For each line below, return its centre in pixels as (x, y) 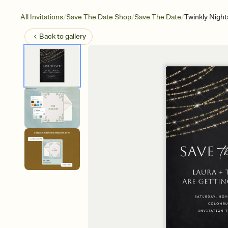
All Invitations (42, 17)
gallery (76, 36)
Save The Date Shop (99, 17)
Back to (52, 36)
